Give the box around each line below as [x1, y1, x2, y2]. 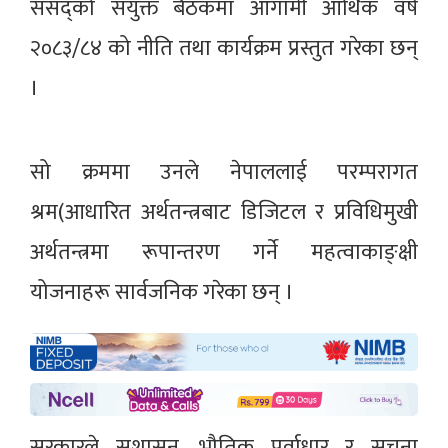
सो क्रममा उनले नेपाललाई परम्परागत [30, 153, 418, 191]
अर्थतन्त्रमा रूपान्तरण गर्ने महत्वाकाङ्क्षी [30, 233, 418, 271]
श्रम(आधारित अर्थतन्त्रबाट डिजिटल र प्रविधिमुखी [30, 193, 418, 231]
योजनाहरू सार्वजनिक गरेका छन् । [30, 273, 304, 311]
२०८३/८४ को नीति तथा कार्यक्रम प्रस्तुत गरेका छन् [30, 29, 418, 67]
